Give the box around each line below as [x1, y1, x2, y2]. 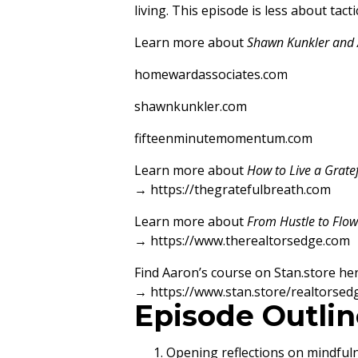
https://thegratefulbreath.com [150, 181, 331, 198]
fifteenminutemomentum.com [134, 129, 312, 147]
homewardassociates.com [134, 66, 288, 83]
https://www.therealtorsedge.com [150, 232, 350, 249]
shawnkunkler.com [134, 97, 247, 115]
